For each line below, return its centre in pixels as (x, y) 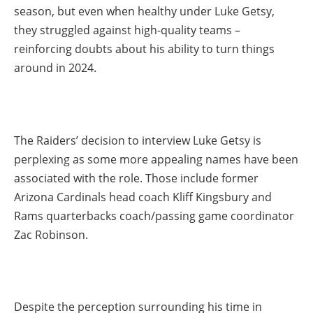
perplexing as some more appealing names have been (156, 159)
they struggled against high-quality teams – (127, 30)
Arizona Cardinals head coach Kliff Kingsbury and (143, 197)
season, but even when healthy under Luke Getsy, (144, 12)
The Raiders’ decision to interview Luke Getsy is (138, 140)
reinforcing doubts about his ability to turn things (144, 49)
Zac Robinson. (51, 234)
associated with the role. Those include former (136, 178)
